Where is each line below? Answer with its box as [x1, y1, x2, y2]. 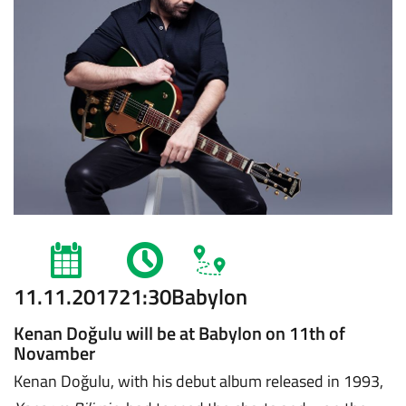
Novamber [14, 339, 95, 368]
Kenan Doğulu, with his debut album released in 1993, [14, 369, 383, 394]
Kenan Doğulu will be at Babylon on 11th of [14, 319, 345, 348]
